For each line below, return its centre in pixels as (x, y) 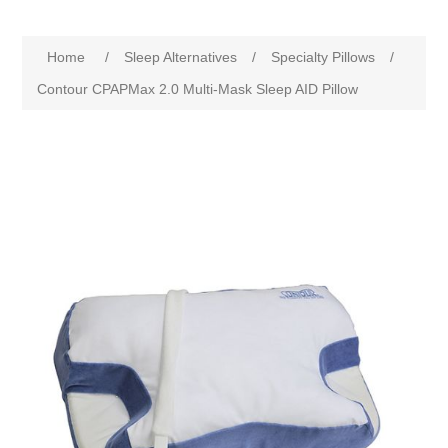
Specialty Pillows (323, 57)
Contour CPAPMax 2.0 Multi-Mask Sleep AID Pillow (198, 89)
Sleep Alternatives (181, 57)
